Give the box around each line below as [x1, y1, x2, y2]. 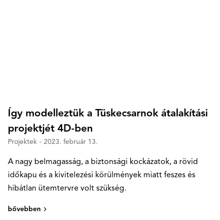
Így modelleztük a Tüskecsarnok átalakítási [8, 109, 208, 119]
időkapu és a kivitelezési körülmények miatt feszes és [8, 171, 195, 180]
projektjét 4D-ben [8, 124, 93, 135]
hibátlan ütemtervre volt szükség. [8, 185, 126, 193]
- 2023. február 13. [39, 138, 98, 146]
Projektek [8, 138, 37, 146]
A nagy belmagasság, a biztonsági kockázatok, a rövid [8, 158, 198, 166]
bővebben [8, 206, 41, 213]
